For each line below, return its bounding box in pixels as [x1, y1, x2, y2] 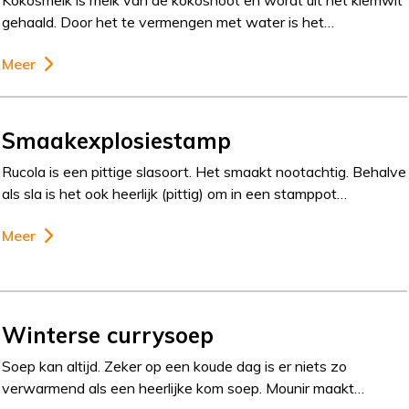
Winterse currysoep [2, 321, 215, 350]
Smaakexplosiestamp [2, 127, 232, 155]
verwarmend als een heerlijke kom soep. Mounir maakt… [2, 379, 365, 398]
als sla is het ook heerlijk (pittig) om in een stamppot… [2, 184, 348, 204]
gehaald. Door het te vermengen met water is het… [2, 12, 335, 31]
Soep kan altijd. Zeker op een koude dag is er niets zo [2, 357, 348, 376]
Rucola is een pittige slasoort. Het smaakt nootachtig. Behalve [2, 163, 407, 182]
